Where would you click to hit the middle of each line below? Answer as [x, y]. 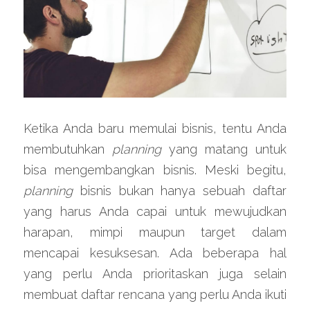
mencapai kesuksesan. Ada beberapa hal [155, 253]
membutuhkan [68, 149]
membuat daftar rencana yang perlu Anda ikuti [155, 294]
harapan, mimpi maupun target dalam [155, 232]
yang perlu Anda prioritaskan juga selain [155, 273]
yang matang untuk [228, 149]
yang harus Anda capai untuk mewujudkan [155, 211]
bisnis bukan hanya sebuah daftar [183, 190]
